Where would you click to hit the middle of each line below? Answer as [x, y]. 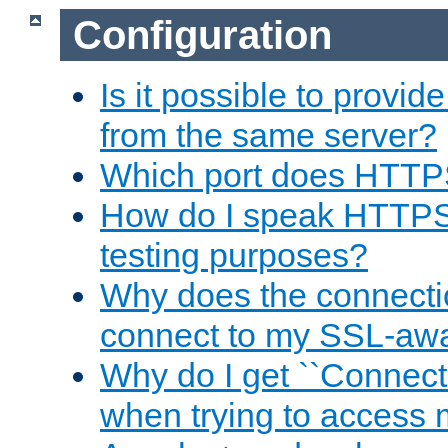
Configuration [202, 34]
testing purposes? [234, 255]
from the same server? [268, 135]
